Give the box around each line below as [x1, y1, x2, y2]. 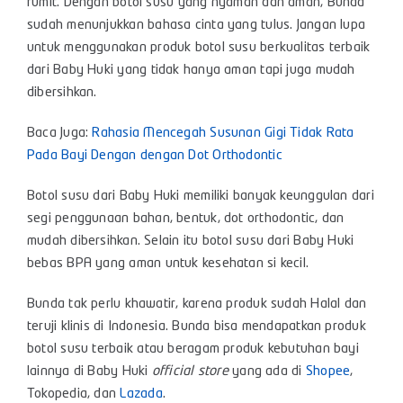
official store [151, 365, 228, 379]
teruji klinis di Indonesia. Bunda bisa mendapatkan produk [27, 320, 366, 334]
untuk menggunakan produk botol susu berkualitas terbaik [27, 41, 371, 55]
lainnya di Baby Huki [27, 365, 152, 379]
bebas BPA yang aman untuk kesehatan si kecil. [27, 257, 313, 271]
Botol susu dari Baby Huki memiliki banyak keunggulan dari [27, 190, 374, 203]
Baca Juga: [27, 127, 93, 140]
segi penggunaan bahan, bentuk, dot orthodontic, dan [27, 212, 345, 226]
